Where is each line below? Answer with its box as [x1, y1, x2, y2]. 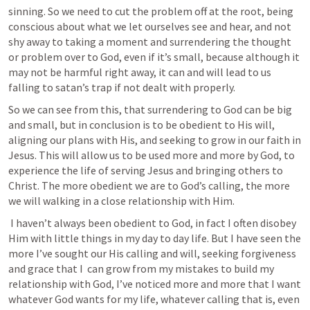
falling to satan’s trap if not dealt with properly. [8, 80, 237, 94]
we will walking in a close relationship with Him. [8, 194, 235, 208]
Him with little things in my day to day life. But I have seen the [8, 231, 301, 245]
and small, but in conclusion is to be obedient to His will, [8, 118, 275, 131]
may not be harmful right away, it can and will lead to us [8, 65, 271, 79]
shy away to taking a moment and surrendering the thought [8, 35, 291, 48]
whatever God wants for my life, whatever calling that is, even [8, 292, 300, 306]
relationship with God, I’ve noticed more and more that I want [8, 277, 301, 291]
